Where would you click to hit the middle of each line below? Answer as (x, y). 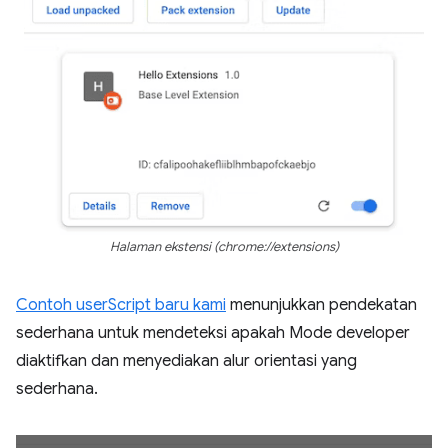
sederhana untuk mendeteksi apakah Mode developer (213, 332)
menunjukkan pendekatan (321, 304)
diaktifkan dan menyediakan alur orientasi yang (186, 360)
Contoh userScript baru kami (121, 304)
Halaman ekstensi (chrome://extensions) (224, 246)
